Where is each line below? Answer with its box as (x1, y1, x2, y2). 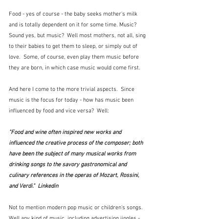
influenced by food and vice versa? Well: (9, 108, 109, 115)
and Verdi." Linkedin (9, 183, 58, 190)
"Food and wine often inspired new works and (9, 129, 123, 136)
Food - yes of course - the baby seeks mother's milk (9, 11, 139, 18)
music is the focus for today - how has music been (9, 97, 135, 104)
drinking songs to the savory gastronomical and (9, 161, 128, 169)
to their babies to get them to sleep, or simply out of (9, 43, 139, 50)
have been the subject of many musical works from (9, 151, 137, 158)
